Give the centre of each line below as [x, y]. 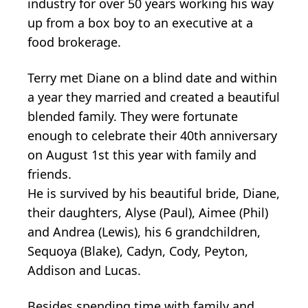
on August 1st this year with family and [142, 154]
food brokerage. [74, 42]
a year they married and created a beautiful [154, 97]
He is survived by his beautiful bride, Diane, [154, 193]
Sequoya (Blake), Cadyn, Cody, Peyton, [138, 251]
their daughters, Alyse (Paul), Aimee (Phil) [148, 212]
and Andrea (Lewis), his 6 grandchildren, [144, 231]
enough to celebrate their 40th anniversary [152, 135]
